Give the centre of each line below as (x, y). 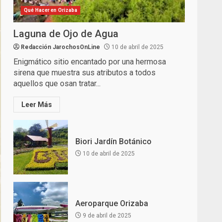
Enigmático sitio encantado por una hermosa (90, 62)
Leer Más (37, 105)
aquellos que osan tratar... (57, 84)
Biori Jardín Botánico (114, 141)
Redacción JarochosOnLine (61, 47)
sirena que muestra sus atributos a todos (85, 73)
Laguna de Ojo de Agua (66, 34)
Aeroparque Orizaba (112, 203)
